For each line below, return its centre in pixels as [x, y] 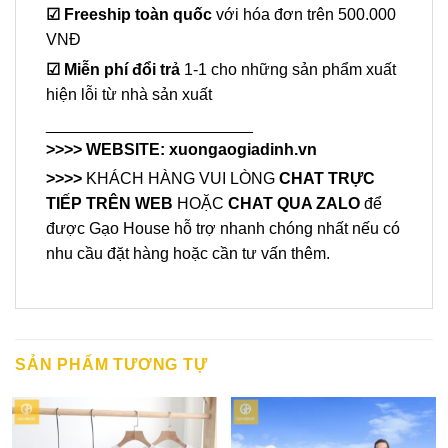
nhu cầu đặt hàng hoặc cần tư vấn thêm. [188, 254]
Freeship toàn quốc [140, 14]
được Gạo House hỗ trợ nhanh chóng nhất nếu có [223, 229]
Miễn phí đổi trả [124, 69]
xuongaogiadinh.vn [243, 149]
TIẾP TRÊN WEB [111, 204]
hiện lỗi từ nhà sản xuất [129, 94]
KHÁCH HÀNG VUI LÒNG [182, 179]
